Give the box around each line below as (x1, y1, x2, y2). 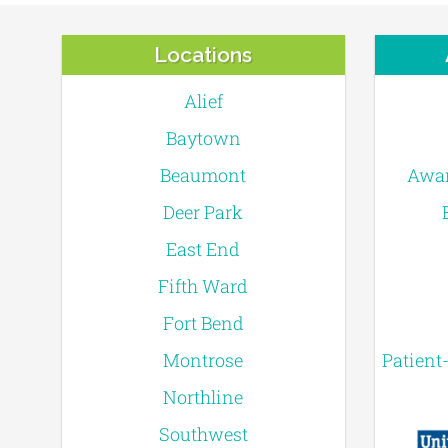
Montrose (163, 348, 244, 373)
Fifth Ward (158, 274, 249, 299)
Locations (154, 42, 253, 68)
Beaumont (160, 163, 247, 188)
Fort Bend (162, 311, 244, 336)
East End (166, 237, 241, 262)
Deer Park (163, 200, 244, 225)
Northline (163, 385, 244, 410)
